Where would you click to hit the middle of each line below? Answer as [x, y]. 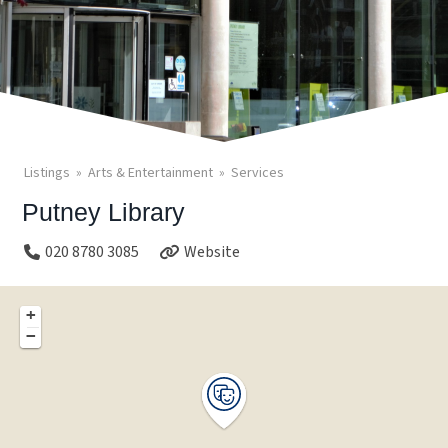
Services [257, 173]
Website [212, 252]
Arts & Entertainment [150, 173]
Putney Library [104, 212]
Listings [47, 173]
